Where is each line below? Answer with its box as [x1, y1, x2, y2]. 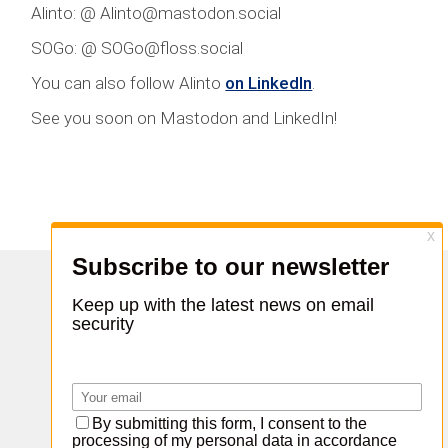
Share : [186, 299, 262, 324]
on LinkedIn [225, 73, 313, 93]
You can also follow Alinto [31, 73, 226, 93]
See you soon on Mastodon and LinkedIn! [31, 108, 338, 128]
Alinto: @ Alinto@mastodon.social [31, 3, 282, 23]
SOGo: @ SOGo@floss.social [31, 38, 244, 58]
